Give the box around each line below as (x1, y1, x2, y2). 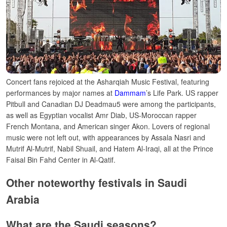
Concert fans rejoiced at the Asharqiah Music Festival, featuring (6, 77, 209, 87)
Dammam (115, 88, 146, 98)
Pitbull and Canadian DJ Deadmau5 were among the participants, (6, 99, 216, 109)
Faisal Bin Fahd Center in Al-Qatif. (6, 155, 116, 165)
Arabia (6, 191, 40, 207)
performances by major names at (6, 88, 115, 98)
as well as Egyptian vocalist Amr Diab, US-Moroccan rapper (6, 110, 197, 121)
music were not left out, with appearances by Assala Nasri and (6, 132, 205, 143)
